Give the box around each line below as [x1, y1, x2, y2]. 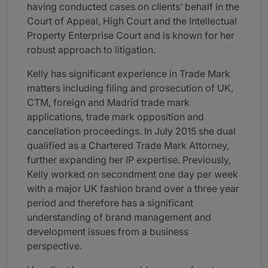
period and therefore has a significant [27, 197, 193, 209]
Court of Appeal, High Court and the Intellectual [27, 15, 237, 28]
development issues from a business [27, 226, 188, 238]
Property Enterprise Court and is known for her [27, 29, 234, 42]
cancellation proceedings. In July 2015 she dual [27, 125, 236, 138]
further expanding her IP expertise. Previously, [27, 154, 231, 166]
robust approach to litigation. [27, 44, 156, 56]
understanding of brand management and [27, 211, 211, 224]
